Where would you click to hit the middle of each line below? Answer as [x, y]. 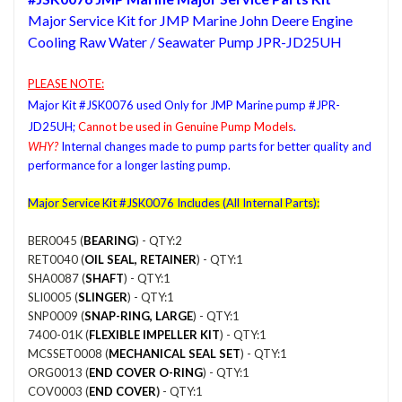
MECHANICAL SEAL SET [175, 353]
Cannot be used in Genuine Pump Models [186, 126]
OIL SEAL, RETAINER [140, 259]
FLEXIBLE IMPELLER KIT [154, 334]
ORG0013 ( [58, 372]
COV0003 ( [58, 391]
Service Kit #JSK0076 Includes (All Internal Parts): [189, 202]
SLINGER [103, 297]
